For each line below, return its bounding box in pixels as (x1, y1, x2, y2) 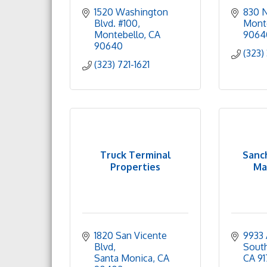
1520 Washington (94, 6, 168, 18)
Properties (110, 160, 160, 173)
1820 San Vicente (94, 229, 167, 241)
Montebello (94, 29, 144, 41)
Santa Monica (94, 252, 153, 264)
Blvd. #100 (94, 17, 138, 29)
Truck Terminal (100, 148, 171, 161)
